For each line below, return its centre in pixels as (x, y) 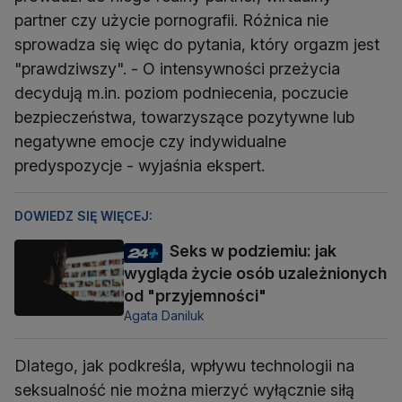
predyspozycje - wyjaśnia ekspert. (140, 166)
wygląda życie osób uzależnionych (255, 274)
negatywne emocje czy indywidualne (150, 142)
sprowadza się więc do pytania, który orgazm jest (197, 45)
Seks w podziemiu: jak (253, 251)
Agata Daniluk (164, 316)
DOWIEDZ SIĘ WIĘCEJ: (83, 216)
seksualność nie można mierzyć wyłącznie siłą (184, 390)
